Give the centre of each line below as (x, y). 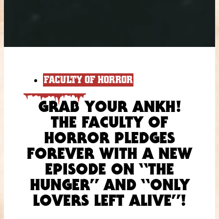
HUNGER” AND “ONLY (109, 184)
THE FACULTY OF (109, 122)
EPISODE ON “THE (109, 169)
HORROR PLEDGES (109, 137)
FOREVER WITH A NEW (109, 153)
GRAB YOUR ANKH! (109, 106)
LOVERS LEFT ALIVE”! (109, 200)
